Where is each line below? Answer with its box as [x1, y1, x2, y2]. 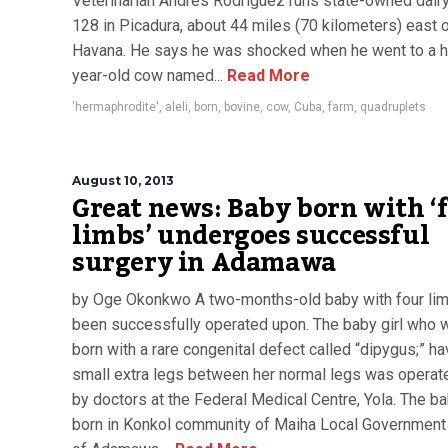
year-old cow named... [72, 66, 223, 85]
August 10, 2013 [72, 173, 174, 188]
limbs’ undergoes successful [72, 211, 430, 261]
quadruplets [360, 100, 426, 114]
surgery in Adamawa [72, 238, 336, 288]
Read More [223, 66, 310, 85]
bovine [224, 100, 260, 114]
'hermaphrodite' [72, 100, 159, 114]
